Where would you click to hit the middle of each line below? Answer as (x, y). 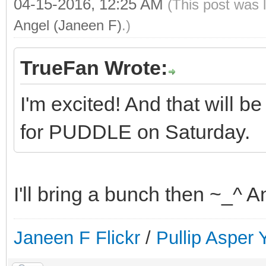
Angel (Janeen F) (68, 25)
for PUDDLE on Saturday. (135, 132)
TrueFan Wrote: (94, 68)
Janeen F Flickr (77, 237)
